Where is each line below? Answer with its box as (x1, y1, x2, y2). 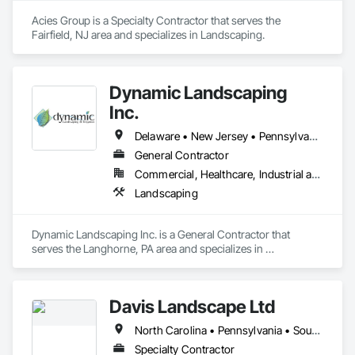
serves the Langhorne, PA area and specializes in (32, 242, 263, 255)
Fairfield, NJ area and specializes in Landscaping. (32, 28, 265, 41)
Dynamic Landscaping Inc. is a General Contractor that (32, 227, 290, 241)
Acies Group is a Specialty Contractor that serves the (32, 13, 281, 27)
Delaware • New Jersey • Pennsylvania (308, 129, 318, 143)
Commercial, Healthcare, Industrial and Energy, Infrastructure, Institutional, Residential (311, 167, 321, 181)
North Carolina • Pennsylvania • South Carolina (311, 323, 321, 337)
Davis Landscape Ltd (109, 296, 275, 317)
